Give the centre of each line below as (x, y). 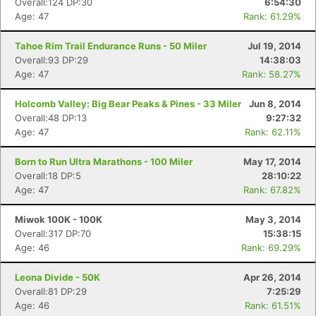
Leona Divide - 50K (57, 277)
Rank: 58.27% (272, 74)
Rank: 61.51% (273, 305)
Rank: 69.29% (271, 248)
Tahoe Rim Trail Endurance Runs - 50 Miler (111, 46)
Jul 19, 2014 (274, 46)
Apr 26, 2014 (272, 277)
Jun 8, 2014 (275, 104)
